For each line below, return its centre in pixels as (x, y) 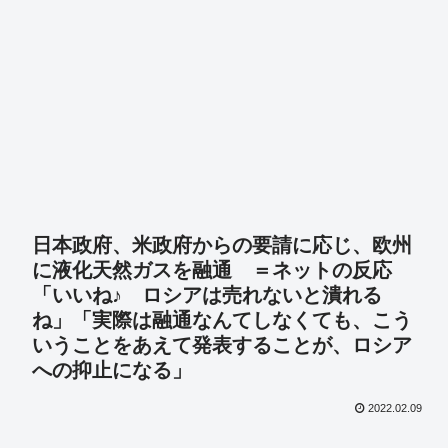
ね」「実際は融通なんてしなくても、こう (222, 320)
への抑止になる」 (112, 370)
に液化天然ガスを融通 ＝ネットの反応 (212, 270)
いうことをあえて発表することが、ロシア (222, 345)
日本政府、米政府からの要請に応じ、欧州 (222, 245)
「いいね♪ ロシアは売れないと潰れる (207, 295)
